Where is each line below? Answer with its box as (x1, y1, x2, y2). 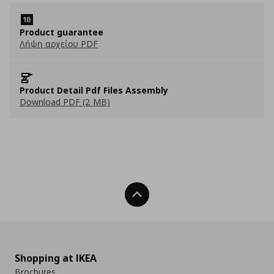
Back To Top (144, 189, 190, 200)
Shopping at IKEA (15, 251, 97, 265)
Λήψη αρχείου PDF (20, 38, 98, 50)
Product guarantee (20, 26, 103, 38)
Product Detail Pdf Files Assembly (20, 84, 168, 96)
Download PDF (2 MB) (20, 96, 110, 108)
